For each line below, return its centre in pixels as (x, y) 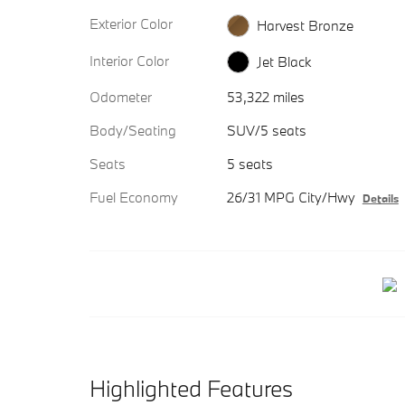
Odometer (121, 97)
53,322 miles (265, 97)
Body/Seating (133, 131)
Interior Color (129, 60)
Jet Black (283, 62)
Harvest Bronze (305, 25)
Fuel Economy (134, 198)
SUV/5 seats (266, 131)
